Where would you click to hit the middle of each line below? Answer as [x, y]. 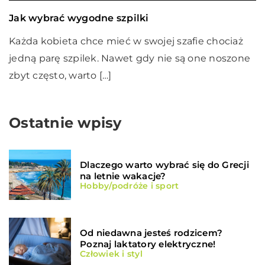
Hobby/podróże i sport [130, 186]
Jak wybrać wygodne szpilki [79, 18]
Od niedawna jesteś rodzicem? [151, 233]
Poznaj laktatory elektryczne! [148, 244]
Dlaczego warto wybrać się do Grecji [164, 165]
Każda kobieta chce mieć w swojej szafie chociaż [126, 41]
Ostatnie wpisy [65, 123]
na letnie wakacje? [123, 176]
